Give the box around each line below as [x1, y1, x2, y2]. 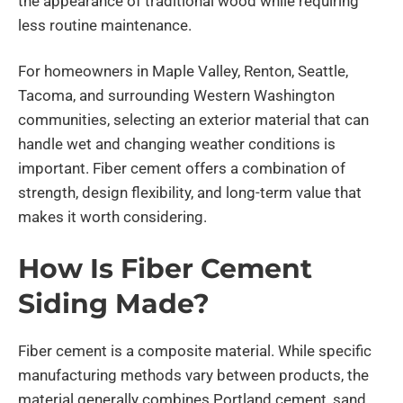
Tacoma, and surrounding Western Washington [18, 85, 335, 104]
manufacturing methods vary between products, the [18, 365, 369, 384]
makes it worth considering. [18, 207, 207, 226]
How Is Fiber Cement [18, 251, 312, 285]
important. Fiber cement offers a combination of [18, 158, 345, 177]
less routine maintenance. [18, 16, 192, 35]
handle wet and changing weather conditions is [18, 134, 336, 153]
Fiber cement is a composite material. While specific [18, 341, 372, 360]
